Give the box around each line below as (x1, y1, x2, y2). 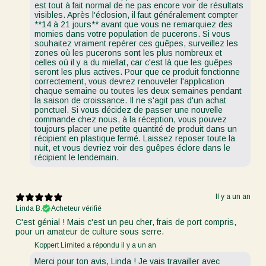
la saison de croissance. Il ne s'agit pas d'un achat (34, 95, 226, 105)
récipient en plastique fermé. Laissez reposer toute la (34, 133, 235, 143)
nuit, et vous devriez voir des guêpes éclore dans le (34, 142, 230, 153)
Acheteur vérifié (51, 204, 102, 213)
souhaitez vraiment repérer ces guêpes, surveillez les (34, 38, 238, 48)
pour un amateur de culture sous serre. (15, 226, 164, 236)
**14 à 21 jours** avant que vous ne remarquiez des (34, 19, 233, 29)
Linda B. (15, 204, 42, 213)
